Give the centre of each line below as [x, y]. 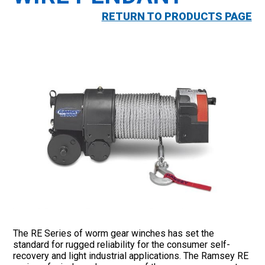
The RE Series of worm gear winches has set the [114, 233]
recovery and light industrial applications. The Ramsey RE [131, 256]
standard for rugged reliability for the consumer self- [122, 244]
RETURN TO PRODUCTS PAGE [177, 17]
